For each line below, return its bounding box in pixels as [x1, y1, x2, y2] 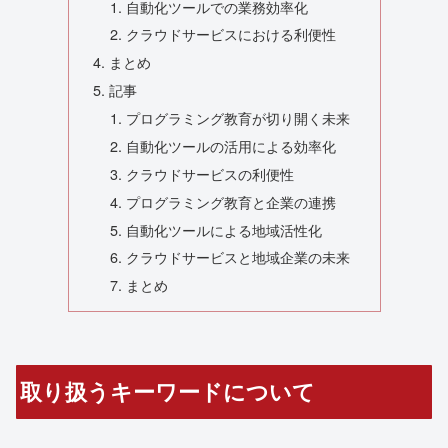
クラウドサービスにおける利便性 [126, 23, 337, 45]
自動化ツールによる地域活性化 [126, 218, 323, 240]
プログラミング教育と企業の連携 [126, 190, 337, 212]
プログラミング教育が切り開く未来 [126, 107, 351, 128]
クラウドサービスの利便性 [126, 162, 295, 184]
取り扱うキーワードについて [20, 375, 316, 408]
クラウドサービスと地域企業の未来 [126, 246, 351, 268]
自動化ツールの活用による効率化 [126, 134, 337, 156]
